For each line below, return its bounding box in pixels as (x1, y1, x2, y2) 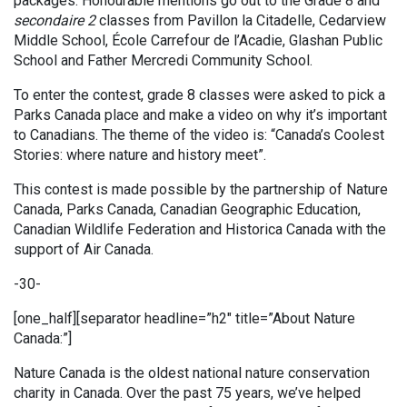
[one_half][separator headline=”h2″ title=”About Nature (14, 310, 355, 327)
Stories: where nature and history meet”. (14, 146, 266, 164)
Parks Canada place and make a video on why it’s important (14, 106, 387, 124)
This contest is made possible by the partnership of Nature (14, 181, 388, 198)
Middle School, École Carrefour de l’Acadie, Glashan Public (14, 32, 382, 49)
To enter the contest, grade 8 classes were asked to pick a (14, 86, 385, 104)
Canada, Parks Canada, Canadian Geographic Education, (14, 201, 361, 218)
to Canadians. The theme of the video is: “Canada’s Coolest (14, 126, 384, 144)
